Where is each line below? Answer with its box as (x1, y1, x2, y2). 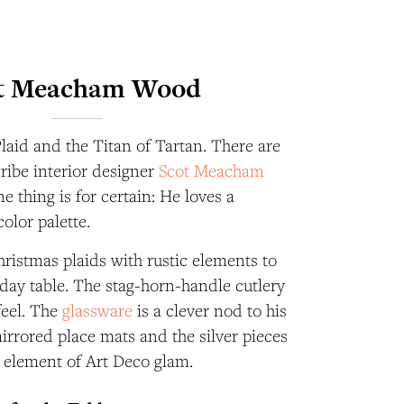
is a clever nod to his (133, 298, 288, 321)
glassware (62, 298, 133, 321)
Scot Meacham (159, 159, 265, 181)
